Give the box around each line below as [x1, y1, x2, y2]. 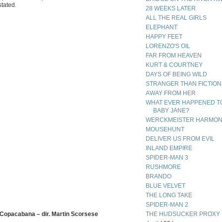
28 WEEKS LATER [145, 5, 196, 12]
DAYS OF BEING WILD [145, 71, 207, 78]
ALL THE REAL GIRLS [145, 14, 207, 21]
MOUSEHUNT [145, 126, 184, 133]
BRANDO [145, 173, 171, 180]
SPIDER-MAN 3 [145, 154, 188, 161]
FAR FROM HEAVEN [145, 52, 202, 59]
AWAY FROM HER [145, 90, 196, 97]
